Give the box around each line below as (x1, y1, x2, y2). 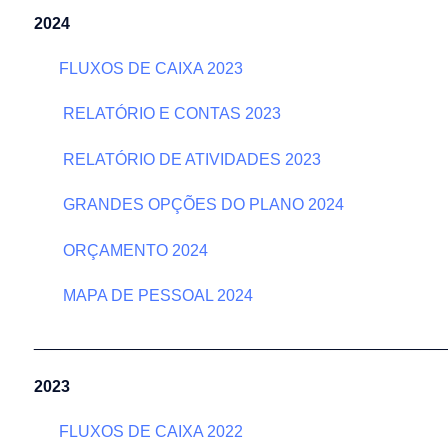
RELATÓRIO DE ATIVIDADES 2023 (59, 150, 321, 168)
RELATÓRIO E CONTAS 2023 (59, 105, 281, 123)
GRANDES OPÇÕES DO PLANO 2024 (63, 196, 344, 214)
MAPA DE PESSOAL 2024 (59, 287, 253, 305)
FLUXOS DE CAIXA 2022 (59, 422, 243, 440)
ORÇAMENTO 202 (59, 241, 199, 259)
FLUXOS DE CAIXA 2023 (59, 59, 243, 77)
